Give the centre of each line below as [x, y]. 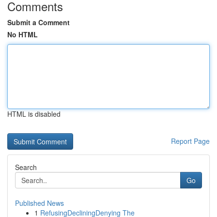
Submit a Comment [39, 22]
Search [26, 167]
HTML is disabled [34, 114]
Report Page [190, 141]
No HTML [23, 34]
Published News [39, 203]
